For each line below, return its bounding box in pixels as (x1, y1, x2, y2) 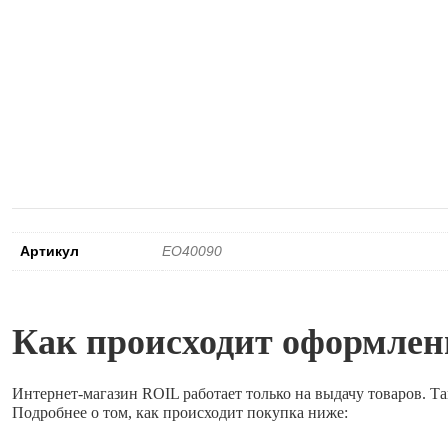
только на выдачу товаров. (246, 385, 426, 403)
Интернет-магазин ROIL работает (12, 385, 246, 403)
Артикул (20, 242, 79, 259)
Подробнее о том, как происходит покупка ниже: (12, 404, 348, 422)
